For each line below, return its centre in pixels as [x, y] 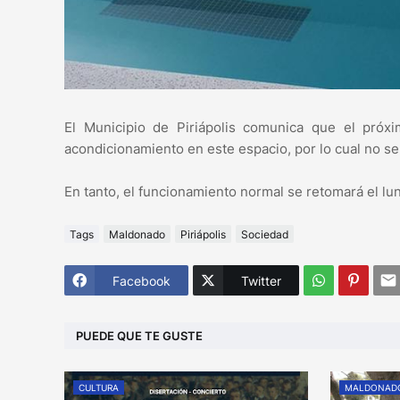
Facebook [142, 280]
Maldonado [137, 234]
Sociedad [265, 234]
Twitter [261, 280]
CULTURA [99, 388]
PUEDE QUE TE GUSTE [139, 335]
